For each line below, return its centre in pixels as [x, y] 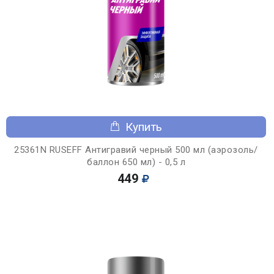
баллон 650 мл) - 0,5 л [136, 162]
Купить [144, 127]
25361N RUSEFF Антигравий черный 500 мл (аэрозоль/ [136, 150]
